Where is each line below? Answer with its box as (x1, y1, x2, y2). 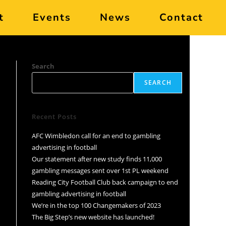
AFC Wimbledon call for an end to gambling (32, 131, 161, 140)
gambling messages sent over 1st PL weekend (32, 166, 169, 175)
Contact (159, 11, 203, 24)
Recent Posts (32, 112, 77, 121)
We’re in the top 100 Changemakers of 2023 (32, 201, 161, 210)
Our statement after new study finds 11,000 (32, 154, 162, 163)
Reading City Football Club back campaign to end (32, 178, 179, 187)
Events (32, 11, 71, 24)
